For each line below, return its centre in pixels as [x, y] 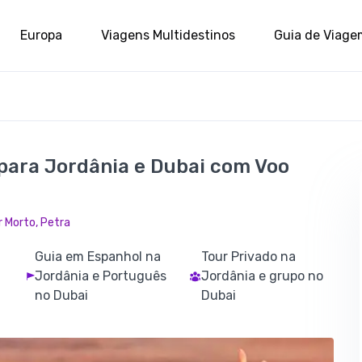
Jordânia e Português [101, 276]
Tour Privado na [249, 257]
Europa [41, 35]
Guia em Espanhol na [98, 257]
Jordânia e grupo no [263, 276]
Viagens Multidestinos [168, 35]
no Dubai [62, 295]
